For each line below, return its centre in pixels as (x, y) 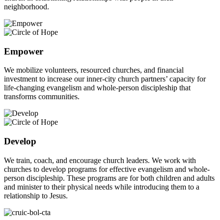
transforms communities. (42, 97)
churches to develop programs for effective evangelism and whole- (107, 169)
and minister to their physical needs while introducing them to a (102, 187)
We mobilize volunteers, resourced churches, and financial (94, 70)
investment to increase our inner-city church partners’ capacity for (105, 79)
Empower (24, 51)
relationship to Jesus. (36, 195)
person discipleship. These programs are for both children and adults (109, 178)
